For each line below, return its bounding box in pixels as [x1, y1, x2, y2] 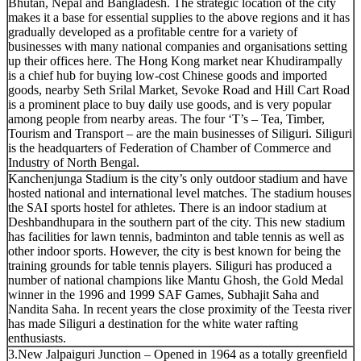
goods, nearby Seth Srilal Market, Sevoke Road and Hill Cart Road [8, 82, 350, 97]
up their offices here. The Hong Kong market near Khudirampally [8, 53, 342, 68]
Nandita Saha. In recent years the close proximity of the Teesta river [8, 301, 351, 316]
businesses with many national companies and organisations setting [8, 39, 347, 53]
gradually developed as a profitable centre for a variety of [8, 24, 297, 39]
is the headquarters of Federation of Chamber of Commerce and [8, 140, 331, 155]
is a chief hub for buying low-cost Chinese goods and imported [8, 68, 327, 82]
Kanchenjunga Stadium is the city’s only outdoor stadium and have [8, 171, 347, 185]
